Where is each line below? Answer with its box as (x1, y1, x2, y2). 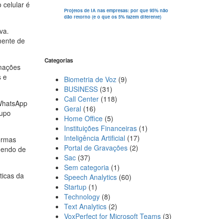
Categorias (44, 56, 73, 65)
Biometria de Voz (64, 74, 116, 84)
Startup (64, 181, 87, 192)
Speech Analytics (64, 172, 117, 182)
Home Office (64, 113, 103, 123)
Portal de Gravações (64, 142, 128, 153)
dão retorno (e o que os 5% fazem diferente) (64, 13, 161, 21)
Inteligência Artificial (64, 132, 125, 143)
